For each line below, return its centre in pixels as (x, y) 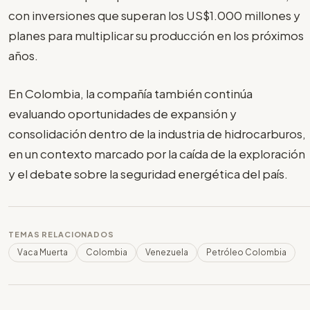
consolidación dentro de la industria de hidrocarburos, (157, 133)
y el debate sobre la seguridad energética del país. (148, 173)
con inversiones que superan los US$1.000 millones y (154, 16)
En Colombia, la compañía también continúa (130, 93)
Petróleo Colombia (246, 252)
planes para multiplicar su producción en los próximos (156, 36)
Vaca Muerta (43, 252)
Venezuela (167, 252)
